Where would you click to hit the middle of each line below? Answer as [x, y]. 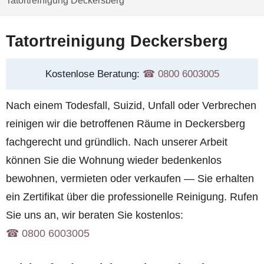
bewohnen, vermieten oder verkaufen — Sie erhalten [130, 179]
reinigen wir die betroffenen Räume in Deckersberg [126, 124]
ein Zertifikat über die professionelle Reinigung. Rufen [132, 197]
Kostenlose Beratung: [94, 74]
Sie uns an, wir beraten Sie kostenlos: [95, 215]
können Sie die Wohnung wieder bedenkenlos [114, 161]
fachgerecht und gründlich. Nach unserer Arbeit [117, 142]
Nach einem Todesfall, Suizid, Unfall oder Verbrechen [131, 106]
